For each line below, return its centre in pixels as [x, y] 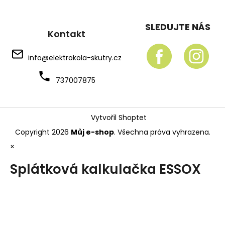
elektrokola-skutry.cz [85, 58]
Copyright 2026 [43, 132]
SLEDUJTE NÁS [178, 27]
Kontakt [66, 34]
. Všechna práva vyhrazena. [162, 132]
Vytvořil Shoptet [119, 117]
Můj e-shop [92, 132]
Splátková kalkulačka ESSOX [105, 170]
